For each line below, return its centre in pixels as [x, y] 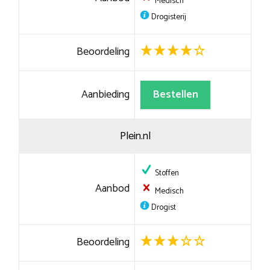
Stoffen [166, 173]
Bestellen [175, 95]
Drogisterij [168, 17]
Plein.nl [135, 137]
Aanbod [113, 189]
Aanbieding [106, 95]
